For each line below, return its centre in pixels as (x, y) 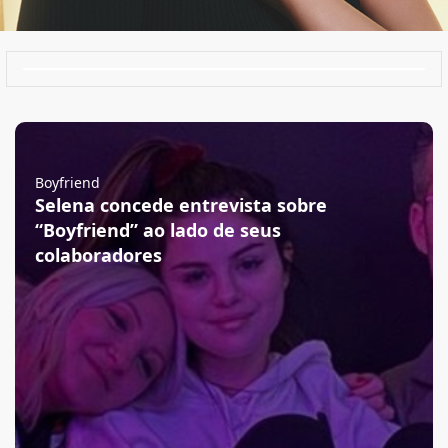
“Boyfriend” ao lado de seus (158, 230)
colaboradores (98, 255)
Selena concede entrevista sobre (181, 205)
